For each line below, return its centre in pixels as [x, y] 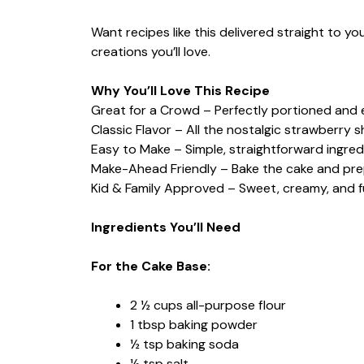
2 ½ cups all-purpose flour [208, 305]
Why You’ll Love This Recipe [180, 90]
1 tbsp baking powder [194, 324]
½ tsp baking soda [184, 344]
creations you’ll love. [151, 51]
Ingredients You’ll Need [166, 227]
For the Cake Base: [151, 266]
